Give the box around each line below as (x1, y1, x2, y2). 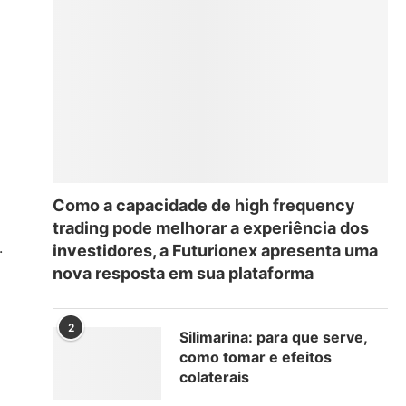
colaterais (179, 367, 249, 386)
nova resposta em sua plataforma (53, 263, 314, 283)
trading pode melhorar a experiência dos (53, 217, 369, 237)
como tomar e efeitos (179, 347, 332, 366)
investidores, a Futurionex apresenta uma (53, 240, 378, 260)
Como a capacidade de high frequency (53, 195, 355, 215)
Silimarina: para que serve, (179, 327, 367, 346)
